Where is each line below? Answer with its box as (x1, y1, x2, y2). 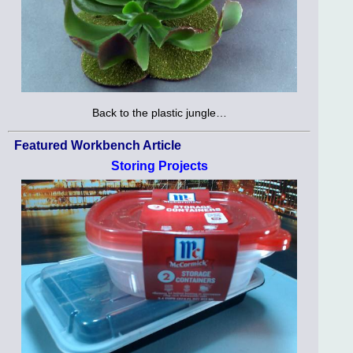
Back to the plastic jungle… (91, 106, 227, 120)
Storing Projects (110, 158, 208, 173)
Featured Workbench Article (14, 138, 181, 152)
